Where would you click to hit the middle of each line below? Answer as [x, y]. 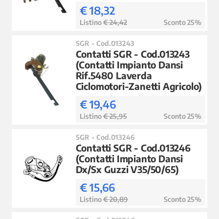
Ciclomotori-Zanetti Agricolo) [139, 86]
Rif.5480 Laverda [114, 76]
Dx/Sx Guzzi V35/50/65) [127, 169]
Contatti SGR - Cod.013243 [132, 54]
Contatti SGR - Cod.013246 [133, 148]
